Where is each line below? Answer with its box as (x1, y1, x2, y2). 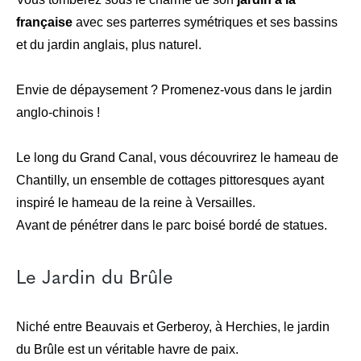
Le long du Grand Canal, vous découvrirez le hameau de (16, 151, 338, 164)
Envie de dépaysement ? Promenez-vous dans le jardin (16, 83, 332, 97)
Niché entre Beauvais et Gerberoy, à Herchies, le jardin (16, 320, 330, 334)
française (16, 15, 73, 29)
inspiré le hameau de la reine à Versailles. (16, 196, 255, 210)
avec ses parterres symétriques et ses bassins (73, 15, 338, 29)
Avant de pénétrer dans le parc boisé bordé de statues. (16, 218, 327, 232)
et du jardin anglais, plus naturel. (16, 38, 201, 52)
